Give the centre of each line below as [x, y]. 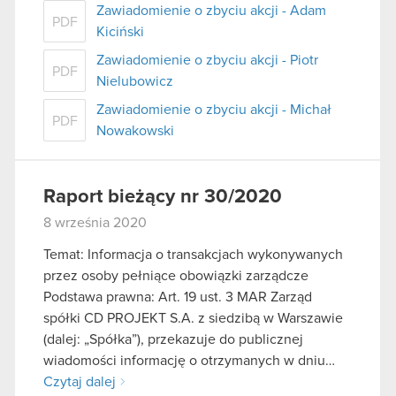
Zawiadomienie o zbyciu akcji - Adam [211, 11]
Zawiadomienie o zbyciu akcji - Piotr [207, 61]
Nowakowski [135, 131]
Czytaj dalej [80, 381]
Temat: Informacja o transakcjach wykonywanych [193, 254]
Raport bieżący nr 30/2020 [163, 198]
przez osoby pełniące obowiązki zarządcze [176, 275]
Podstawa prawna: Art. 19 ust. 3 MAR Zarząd [178, 297]
